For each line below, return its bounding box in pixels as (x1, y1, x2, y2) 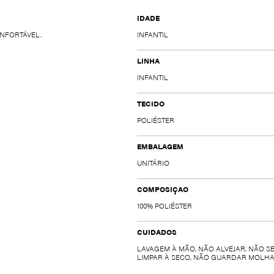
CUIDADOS (137, 226, 177, 238)
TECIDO (137, 98, 165, 109)
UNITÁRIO (137, 157, 169, 169)
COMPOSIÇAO (137, 183, 188, 195)
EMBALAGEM (137, 141, 183, 152)
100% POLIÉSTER (137, 200, 192, 212)
